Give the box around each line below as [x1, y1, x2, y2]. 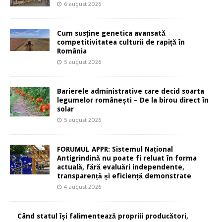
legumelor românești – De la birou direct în [57, 96, 209, 105]
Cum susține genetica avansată [57, 29, 166, 38]
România [57, 47, 87, 55]
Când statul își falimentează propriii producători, [17, 212, 188, 221]
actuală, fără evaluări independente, [57, 163, 184, 171]
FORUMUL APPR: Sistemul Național [57, 145, 173, 154]
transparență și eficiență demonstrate [57, 172, 191, 180]
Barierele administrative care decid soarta [57, 87, 204, 96]
